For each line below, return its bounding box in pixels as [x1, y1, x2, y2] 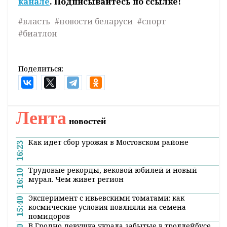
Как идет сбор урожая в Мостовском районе [28, 137, 188, 147]
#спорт [137, 15, 166, 27]
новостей [66, 116, 106, 126]
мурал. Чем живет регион [28, 174, 124, 184]
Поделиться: [18, 63, 63, 73]
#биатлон [18, 27, 57, 39]
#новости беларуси [55, 15, 133, 27]
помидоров [28, 211, 70, 221]
